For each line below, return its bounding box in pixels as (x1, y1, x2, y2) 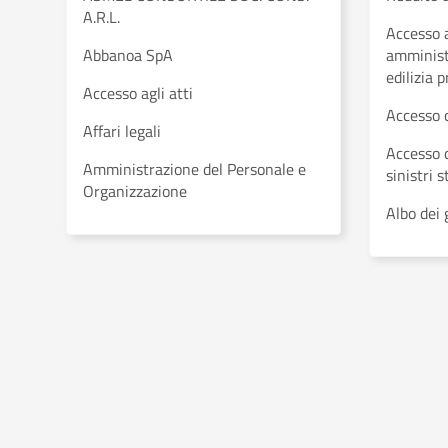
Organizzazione (83, 179, 187, 203)
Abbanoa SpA (83, 43, 173, 67)
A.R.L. (83, 5, 120, 29)
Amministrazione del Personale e (83, 157, 306, 181)
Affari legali (83, 119, 161, 143)
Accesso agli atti (83, 81, 193, 105)
